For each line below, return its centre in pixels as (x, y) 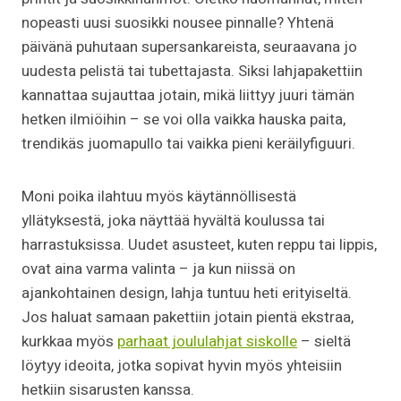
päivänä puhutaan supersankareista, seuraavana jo (189, 47)
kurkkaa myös (69, 341)
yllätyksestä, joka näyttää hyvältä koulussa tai (173, 220)
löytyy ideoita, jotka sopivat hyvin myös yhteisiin (182, 365)
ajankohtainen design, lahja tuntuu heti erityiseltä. (187, 293)
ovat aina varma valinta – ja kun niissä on (158, 269)
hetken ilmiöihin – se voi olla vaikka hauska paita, (183, 119)
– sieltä (324, 341)
